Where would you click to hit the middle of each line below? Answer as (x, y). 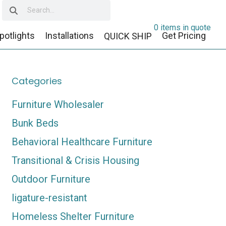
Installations (70, 35)
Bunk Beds (35, 123)
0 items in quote (183, 27)
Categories (37, 81)
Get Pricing (184, 35)
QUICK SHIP (128, 36)
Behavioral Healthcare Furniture (82, 142)
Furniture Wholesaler (58, 105)
